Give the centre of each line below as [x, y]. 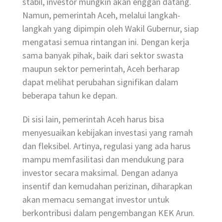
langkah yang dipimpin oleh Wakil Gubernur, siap [111, 29]
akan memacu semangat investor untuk [96, 200]
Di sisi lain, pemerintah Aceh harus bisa [93, 119]
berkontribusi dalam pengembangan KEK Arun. [109, 213]
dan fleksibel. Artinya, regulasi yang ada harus [107, 146]
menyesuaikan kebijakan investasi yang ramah [108, 133]
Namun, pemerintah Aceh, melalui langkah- [101, 15]
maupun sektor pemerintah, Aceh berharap [101, 69]
